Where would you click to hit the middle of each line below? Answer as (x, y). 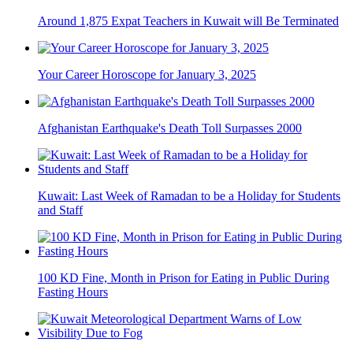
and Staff (60, 210)
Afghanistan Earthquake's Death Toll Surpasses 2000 (170, 128)
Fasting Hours (73, 292)
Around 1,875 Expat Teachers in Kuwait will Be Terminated (188, 21)
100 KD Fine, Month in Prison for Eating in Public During (184, 278)
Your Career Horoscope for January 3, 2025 (147, 75)
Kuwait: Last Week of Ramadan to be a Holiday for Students (189, 196)
